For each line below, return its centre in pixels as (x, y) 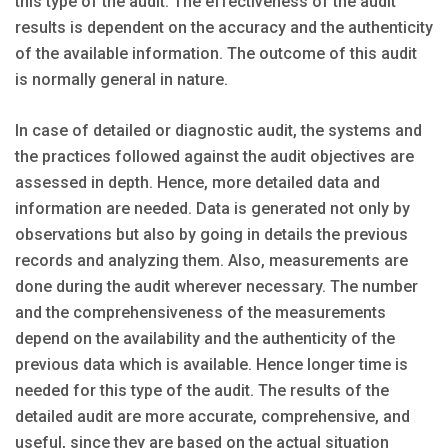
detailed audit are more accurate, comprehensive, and (212, 416)
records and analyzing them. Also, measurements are (211, 260)
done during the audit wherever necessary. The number (216, 286)
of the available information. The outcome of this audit (216, 53)
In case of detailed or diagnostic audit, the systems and (218, 130)
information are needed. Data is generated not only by (212, 208)
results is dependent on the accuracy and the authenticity (224, 27)
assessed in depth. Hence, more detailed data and (197, 182)
